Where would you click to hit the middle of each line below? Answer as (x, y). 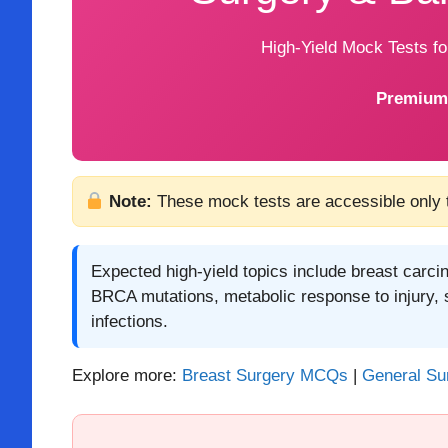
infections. (129, 321)
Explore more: (127, 375)
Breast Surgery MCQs (265, 375)
